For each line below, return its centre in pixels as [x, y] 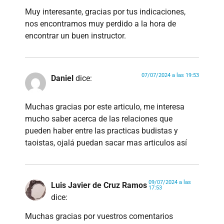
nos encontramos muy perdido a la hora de [100, 24]
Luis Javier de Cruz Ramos [99, 185]
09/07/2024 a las [169, 182]
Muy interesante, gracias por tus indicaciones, [105, 12]
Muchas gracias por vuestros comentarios [99, 216]
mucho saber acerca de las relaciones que [99, 118]
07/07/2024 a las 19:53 [170, 75]
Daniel [62, 78]
